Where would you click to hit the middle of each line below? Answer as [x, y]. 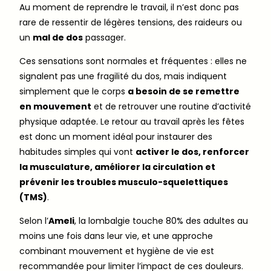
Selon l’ [34, 221]
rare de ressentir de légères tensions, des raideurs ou [131, 22]
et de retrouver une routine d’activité [171, 106]
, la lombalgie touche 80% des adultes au [161, 221]
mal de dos [58, 37]
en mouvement [55, 106]
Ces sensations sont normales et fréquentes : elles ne [133, 61]
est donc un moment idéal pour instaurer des [116, 136]
